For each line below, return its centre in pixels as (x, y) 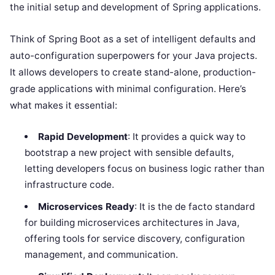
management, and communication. (102, 254)
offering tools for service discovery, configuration (135, 238)
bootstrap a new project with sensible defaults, (130, 152)
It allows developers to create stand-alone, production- (133, 72)
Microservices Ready (86, 206)
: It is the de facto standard (194, 206)
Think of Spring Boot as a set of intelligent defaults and (133, 39)
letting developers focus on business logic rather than (145, 168)
